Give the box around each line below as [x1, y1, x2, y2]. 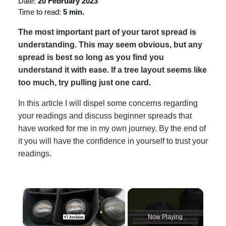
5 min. [63, 7, 84, 16]
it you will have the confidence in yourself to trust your [18, 136, 208, 145]
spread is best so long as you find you [18, 52, 164, 62]
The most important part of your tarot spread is [18, 27, 196, 36]
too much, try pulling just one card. [18, 78, 153, 87]
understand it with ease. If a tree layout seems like [18, 65, 207, 74]
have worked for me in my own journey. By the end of [18, 124, 206, 133]
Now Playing [148, 213, 183, 220]
